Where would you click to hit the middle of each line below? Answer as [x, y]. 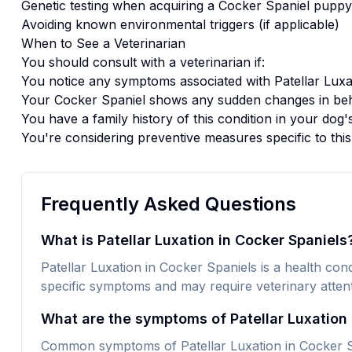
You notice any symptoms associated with [147, 81]
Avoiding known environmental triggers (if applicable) [180, 24]
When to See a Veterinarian [103, 43]
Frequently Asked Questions [168, 204]
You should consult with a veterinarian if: [143, 62]
